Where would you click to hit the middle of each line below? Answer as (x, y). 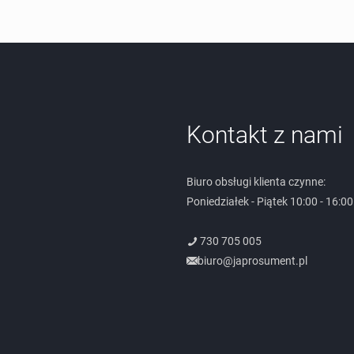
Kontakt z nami (265, 134)
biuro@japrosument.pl (252, 260)
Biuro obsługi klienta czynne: (256, 181)
